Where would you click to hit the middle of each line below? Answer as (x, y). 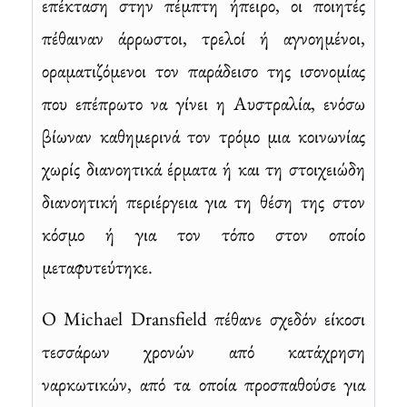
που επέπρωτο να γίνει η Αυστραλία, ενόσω (203, 103)
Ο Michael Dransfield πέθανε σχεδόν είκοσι (203, 318)
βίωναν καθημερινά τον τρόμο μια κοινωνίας (203, 135)
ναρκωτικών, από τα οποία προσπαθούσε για (203, 383)
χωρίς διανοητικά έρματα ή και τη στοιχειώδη (203, 168)
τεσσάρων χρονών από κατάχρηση (203, 351)
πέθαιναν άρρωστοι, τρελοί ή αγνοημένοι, (203, 37)
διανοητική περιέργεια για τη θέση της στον (203, 201)
